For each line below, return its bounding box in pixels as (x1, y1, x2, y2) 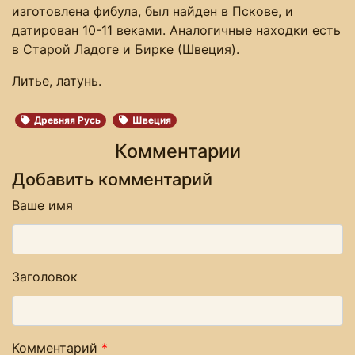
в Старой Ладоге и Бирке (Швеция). (12, 40, 239, 57)
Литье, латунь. (12, 72, 101, 89)
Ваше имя (12, 197, 73, 213)
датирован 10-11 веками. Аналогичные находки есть (12, 21, 341, 38)
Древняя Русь (34, 113, 101, 126)
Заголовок (12, 268, 78, 284)
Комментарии (114, 139, 241, 162)
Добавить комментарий (12, 168, 212, 189)
